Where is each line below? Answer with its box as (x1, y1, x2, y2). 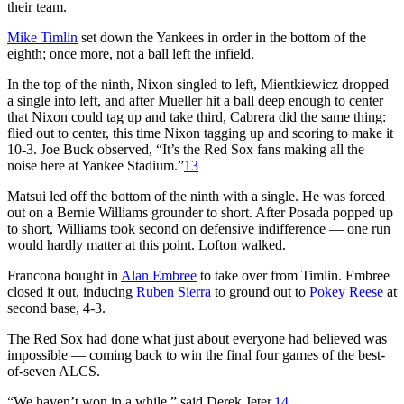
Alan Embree (121, 267, 197, 283)
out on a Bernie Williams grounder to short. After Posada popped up (7, 204, 393, 220)
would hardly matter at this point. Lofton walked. (7, 236, 286, 252)
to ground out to (211, 283, 309, 299)
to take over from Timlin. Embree (197, 267, 390, 283)
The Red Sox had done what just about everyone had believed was (7, 330, 387, 346)
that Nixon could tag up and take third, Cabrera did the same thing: (7, 108, 386, 124)
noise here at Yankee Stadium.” (7, 157, 184, 173)
